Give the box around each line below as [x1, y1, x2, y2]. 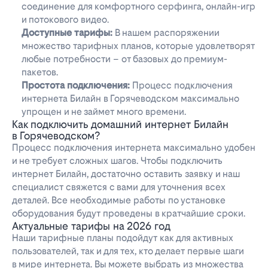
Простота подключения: [22, 80, 130, 92]
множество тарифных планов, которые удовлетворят [22, 40, 255, 52]
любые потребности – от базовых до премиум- [22, 53, 227, 65]
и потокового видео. [22, 14, 109, 26]
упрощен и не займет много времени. [22, 106, 186, 118]
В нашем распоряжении [112, 27, 220, 39]
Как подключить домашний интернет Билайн [12, 118, 229, 131]
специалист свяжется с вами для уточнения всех [12, 181, 226, 193]
